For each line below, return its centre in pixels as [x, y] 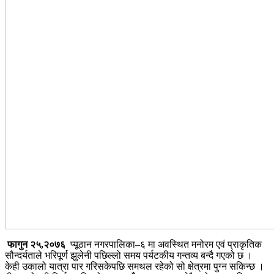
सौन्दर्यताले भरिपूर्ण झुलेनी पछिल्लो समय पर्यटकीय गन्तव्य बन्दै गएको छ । [129, 255]
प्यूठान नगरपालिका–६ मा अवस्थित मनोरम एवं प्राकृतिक [164, 244]
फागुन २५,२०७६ [35, 244]
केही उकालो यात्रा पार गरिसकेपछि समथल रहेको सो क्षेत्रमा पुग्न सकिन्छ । [135, 266]
